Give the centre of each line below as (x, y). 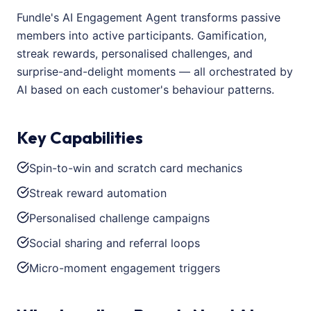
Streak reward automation (98, 193)
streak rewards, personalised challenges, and (135, 53)
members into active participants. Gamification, (142, 35)
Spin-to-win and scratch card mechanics (136, 168)
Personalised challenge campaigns (119, 218)
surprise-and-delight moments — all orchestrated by (155, 72)
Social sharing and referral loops (115, 243)
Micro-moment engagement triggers (125, 268)
